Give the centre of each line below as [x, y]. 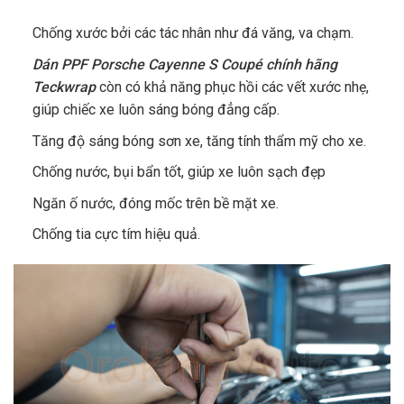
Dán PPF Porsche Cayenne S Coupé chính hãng [184, 64]
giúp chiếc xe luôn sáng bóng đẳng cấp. [156, 109]
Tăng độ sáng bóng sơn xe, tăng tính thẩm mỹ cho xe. [199, 141]
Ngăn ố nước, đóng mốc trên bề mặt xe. [155, 203]
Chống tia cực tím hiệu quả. [116, 234]
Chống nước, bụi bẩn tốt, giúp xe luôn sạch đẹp [179, 172]
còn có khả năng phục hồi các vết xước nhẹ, [232, 87]
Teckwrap [64, 87]
